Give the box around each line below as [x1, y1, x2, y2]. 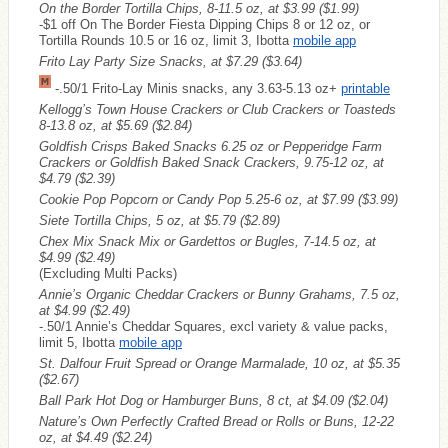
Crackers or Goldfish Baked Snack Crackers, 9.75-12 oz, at [39, 154, 384, 170]
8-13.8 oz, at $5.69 [39, 117, 152, 133]
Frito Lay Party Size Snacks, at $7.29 [39, 53, 262, 69]
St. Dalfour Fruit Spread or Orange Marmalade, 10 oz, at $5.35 [39, 355, 400, 371]
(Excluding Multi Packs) [39, 265, 177, 281]
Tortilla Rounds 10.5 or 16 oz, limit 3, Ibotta [39, 32, 293, 48]
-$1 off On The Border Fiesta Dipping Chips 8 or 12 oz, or [39, 16, 370, 32]
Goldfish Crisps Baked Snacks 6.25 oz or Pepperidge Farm [39, 138, 382, 154]
